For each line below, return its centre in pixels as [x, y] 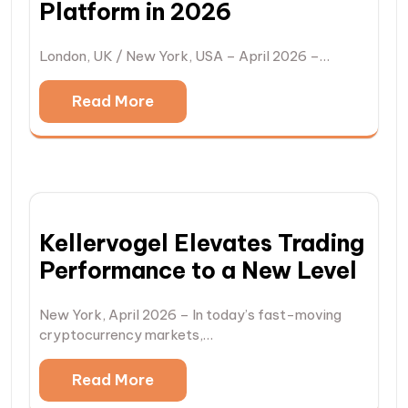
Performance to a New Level [198, 271]
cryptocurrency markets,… [126, 335]
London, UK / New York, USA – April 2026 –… [184, 56]
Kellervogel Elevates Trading [202, 244]
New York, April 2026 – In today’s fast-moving [190, 315]
